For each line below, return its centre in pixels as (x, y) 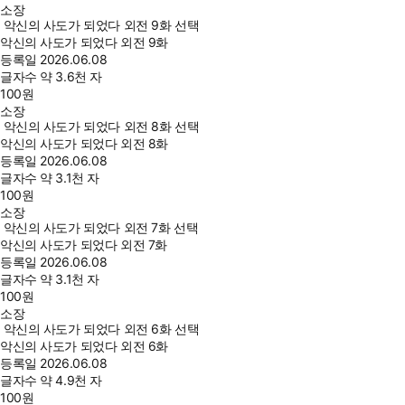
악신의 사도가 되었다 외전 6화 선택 (101, 329)
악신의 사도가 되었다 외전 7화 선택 (101, 228)
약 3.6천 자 (71, 77)
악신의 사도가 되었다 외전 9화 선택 (101, 25)
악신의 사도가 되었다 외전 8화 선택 (101, 127)
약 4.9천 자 (71, 381)
